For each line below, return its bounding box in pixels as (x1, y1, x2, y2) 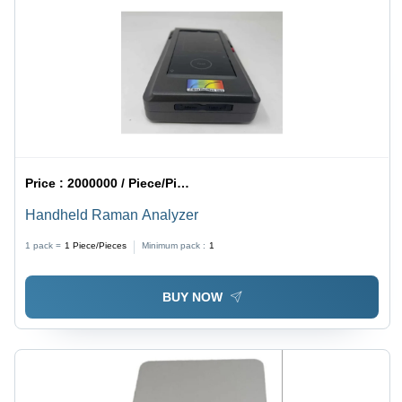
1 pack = (25, 240, 62, 251)
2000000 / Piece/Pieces (67, 176, 178, 191)
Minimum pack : (142, 240, 206, 251)
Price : (25, 176, 68, 191)
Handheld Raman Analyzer (25, 207, 199, 223)
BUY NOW (162, 290, 223, 305)
